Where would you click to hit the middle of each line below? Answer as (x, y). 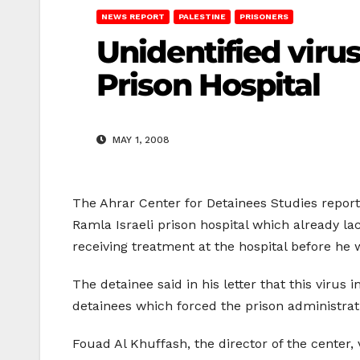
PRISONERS (264, 16)
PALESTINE (202, 16)
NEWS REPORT (133, 16)
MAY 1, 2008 (139, 140)
